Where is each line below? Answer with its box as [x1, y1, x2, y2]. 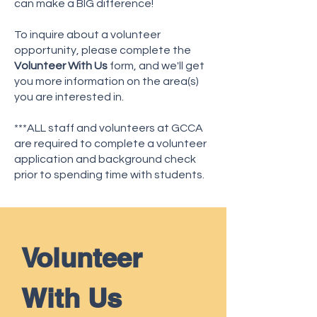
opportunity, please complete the [14, 45, 191, 56]
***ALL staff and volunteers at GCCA [14, 122, 203, 134]
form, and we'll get [108, 60, 204, 71]
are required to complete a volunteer [14, 138, 207, 149]
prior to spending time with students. [14, 169, 204, 180]
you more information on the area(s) [14, 76, 199, 87]
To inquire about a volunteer [14, 29, 161, 40]
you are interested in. [14, 91, 126, 103]
